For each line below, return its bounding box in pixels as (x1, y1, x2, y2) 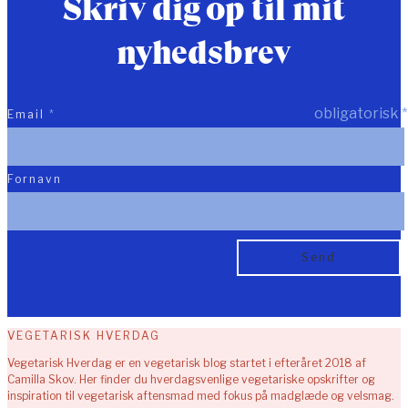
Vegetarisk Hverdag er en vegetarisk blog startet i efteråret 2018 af (7, 356, 366, 371)
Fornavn (7, 172, 62, 187)
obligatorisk (314, 105, 399, 123)
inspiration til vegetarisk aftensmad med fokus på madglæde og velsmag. (7, 389, 394, 403)
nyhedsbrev (117, 33, 291, 72)
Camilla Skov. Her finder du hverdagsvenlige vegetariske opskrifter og (7, 372, 375, 387)
